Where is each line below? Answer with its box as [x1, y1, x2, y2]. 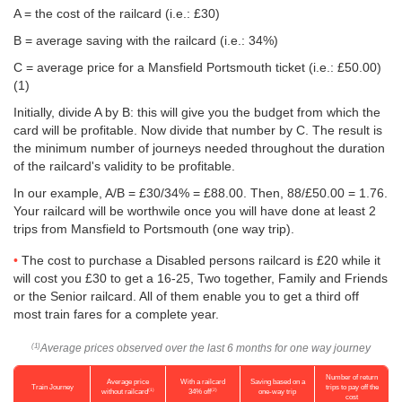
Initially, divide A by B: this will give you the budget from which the [13, 105, 380, 119]
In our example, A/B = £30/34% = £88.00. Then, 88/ [13, 186, 305, 200]
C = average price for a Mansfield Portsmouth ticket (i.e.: [13, 60, 337, 74]
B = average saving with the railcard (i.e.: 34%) [13, 33, 278, 48]
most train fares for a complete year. [13, 307, 219, 321]
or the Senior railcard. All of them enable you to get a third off [13, 289, 359, 303]
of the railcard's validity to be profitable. [13, 159, 235, 173]
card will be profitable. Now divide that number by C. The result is [13, 123, 382, 137]
